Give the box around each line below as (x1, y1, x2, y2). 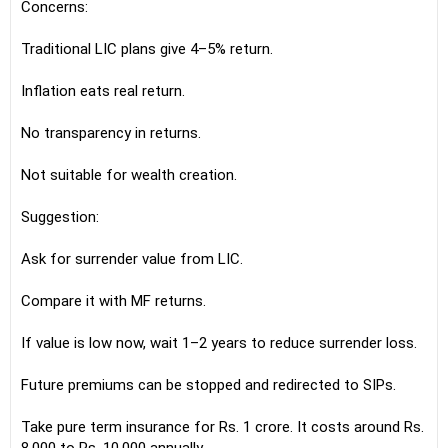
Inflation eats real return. (21, 82, 185, 100)
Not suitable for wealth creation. (21, 166, 237, 184)
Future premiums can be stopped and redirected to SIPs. (21, 376, 396, 394)
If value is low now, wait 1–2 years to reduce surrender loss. (21, 334, 417, 352)
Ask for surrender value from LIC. (21, 250, 243, 268)
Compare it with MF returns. (21, 292, 206, 310)
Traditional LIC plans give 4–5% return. (21, 40, 273, 58)
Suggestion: (21, 208, 99, 226)
